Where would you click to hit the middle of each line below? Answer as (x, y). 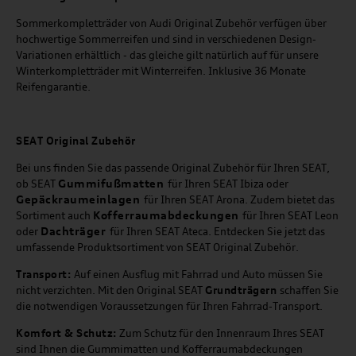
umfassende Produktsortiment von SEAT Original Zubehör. (157, 248)
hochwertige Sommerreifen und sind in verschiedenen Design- (166, 39)
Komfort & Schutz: (66, 333)
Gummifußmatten (113, 184)
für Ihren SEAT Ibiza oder (228, 184)
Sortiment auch (54, 216)
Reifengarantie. (53, 87)
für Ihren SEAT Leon (290, 216)
